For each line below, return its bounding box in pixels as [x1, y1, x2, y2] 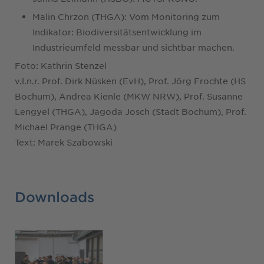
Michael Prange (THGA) [15, 121, 117, 132]
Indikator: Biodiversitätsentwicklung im [32, 26, 202, 37]
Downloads [15, 189, 94, 204]
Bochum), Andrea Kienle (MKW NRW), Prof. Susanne [15, 90, 243, 101]
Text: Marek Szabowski [15, 136, 113, 147]
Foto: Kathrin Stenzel [15, 60, 107, 71]
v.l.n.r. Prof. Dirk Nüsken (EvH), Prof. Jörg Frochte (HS [15, 75, 246, 86]
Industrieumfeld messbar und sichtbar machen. [32, 41, 235, 52]
